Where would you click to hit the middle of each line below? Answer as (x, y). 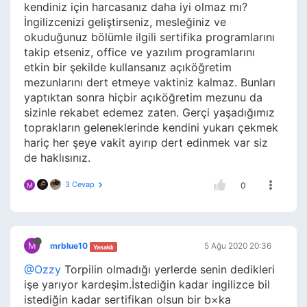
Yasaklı (103, 247)
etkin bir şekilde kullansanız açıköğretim (128, 67)
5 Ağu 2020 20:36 (238, 246)
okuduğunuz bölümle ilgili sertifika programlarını (149, 37)
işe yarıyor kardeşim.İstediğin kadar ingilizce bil (147, 285)
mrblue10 (69, 246)
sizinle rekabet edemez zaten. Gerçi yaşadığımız (149, 113)
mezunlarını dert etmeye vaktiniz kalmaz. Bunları (150, 83)
